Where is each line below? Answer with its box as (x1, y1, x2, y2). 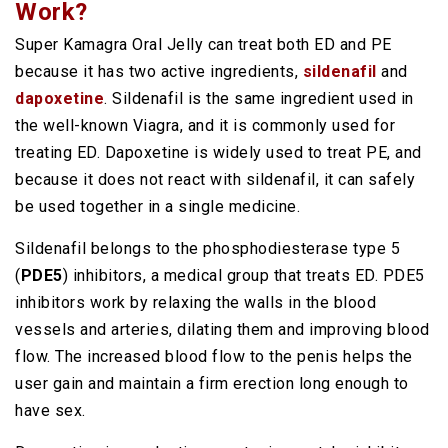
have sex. (15, 401, 86, 420)
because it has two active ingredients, (15, 62, 303, 81)
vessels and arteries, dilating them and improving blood (15, 320, 430, 339)
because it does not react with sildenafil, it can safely (15, 170, 415, 189)
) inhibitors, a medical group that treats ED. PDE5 (62, 266, 425, 285)
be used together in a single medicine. (15, 197, 300, 216)
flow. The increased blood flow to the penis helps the (15, 347, 413, 366)
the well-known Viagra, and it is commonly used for (15, 116, 395, 135)
